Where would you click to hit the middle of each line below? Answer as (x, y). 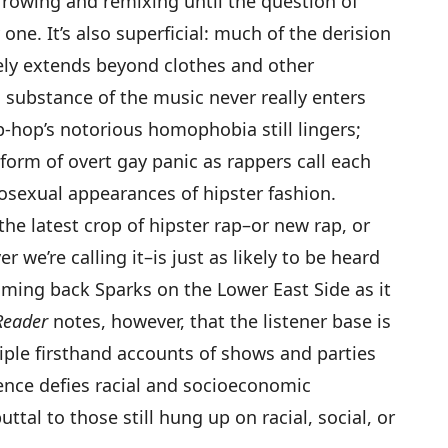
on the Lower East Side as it (271, 289)
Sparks (123, 289)
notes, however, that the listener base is (219, 321)
